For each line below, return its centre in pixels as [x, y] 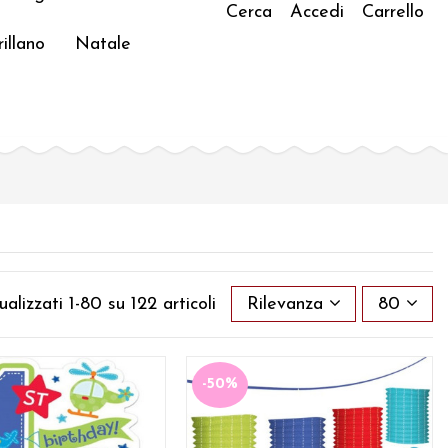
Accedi [317, 12]
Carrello [393, 12]
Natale [103, 44]
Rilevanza [284, 304]
